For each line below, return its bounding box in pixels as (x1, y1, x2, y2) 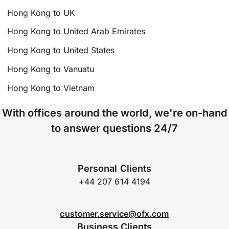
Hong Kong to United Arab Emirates (7, 26, 146, 37)
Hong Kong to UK (7, 7, 76, 18)
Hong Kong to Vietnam (7, 82, 95, 93)
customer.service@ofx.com (60, 208, 169, 219)
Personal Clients (78, 163, 151, 174)
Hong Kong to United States (7, 45, 115, 56)
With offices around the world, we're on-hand (2, 106, 227, 119)
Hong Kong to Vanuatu (7, 63, 95, 74)
